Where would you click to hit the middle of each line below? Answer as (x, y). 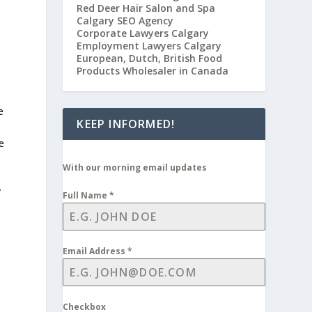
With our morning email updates (135, 167)
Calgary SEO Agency (125, 21)
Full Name (86, 195)
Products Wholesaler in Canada (153, 71)
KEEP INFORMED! (126, 124)
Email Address (95, 251)
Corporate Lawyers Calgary (143, 33)
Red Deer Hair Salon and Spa (146, 8)
